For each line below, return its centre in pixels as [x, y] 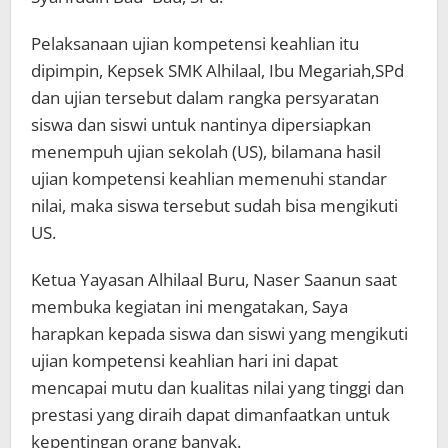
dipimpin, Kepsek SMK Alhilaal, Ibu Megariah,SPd [217, 70]
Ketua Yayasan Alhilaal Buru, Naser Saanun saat [214, 279]
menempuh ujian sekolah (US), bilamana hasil [206, 151]
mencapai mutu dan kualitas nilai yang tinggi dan [217, 387]
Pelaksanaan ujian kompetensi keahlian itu [195, 43]
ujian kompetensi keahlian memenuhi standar [209, 178]
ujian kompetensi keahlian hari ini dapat [184, 360]
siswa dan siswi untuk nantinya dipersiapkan [201, 124]
